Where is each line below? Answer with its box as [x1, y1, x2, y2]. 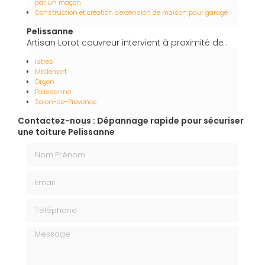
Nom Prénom [26, 141, 82, 154]
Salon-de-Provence [35, 97, 96, 107]
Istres [35, 57, 53, 67]
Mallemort [35, 67, 67, 77]
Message [26, 225, 65, 238]
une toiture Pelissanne [18, 126, 115, 138]
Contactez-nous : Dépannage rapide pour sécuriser [18, 115, 244, 127]
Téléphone [26, 198, 70, 210]
